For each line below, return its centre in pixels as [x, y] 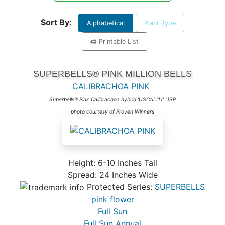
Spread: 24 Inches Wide [113, 175]
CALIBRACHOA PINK [110, 86]
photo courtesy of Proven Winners [113, 111]
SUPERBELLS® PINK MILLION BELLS [113, 74]
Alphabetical [106, 23]
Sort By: [56, 22]
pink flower [113, 200]
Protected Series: [120, 187]
